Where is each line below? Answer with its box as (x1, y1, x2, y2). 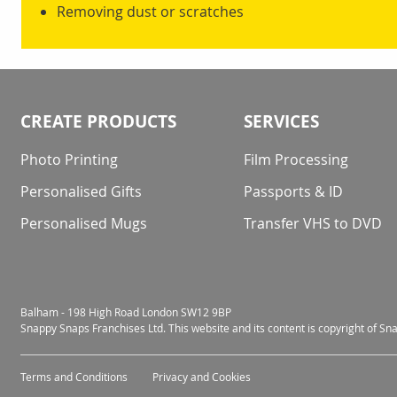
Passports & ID (244, 182, 344, 202)
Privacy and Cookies (152, 370, 251, 385)
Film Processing (244, 150, 349, 170)
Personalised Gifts (20, 182, 142, 202)
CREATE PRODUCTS (20, 110, 176, 134)
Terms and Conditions (20, 370, 128, 385)
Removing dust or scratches (57, 2, 244, 22)
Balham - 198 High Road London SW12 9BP (20, 305, 231, 320)
